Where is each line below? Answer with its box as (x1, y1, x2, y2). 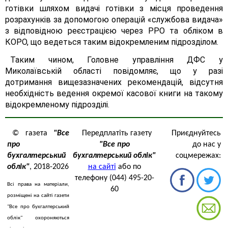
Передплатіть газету (82, 129, 152, 137)
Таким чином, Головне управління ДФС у (10, 55, 223, 65)
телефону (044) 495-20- (74, 174, 154, 182)
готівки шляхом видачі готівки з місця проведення (5, 4, 223, 13)
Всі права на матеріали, (7, 182, 69, 187)
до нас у (192, 140, 221, 149)
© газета (12, 129, 53, 137)
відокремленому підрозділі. (5, 100, 109, 109)
